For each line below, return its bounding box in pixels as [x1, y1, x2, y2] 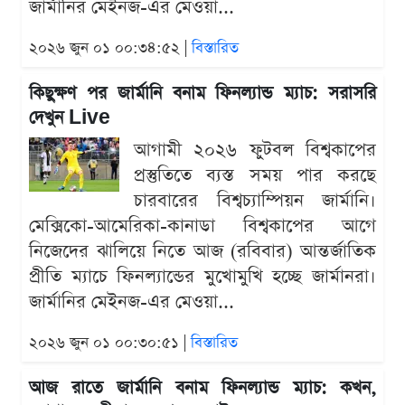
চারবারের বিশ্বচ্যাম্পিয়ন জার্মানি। [134, 188, 376, 214]
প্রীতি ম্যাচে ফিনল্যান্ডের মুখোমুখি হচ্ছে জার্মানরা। [29, 264, 376, 290]
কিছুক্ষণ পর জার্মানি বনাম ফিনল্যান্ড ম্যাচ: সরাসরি [29, 81, 376, 107]
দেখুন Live [29, 106, 110, 131]
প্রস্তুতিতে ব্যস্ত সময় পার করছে [134, 163, 376, 189]
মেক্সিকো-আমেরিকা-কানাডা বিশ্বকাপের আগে [29, 213, 376, 240]
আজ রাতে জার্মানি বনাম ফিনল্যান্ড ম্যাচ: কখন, [29, 376, 376, 401]
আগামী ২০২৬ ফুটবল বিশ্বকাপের [134, 137, 376, 164]
